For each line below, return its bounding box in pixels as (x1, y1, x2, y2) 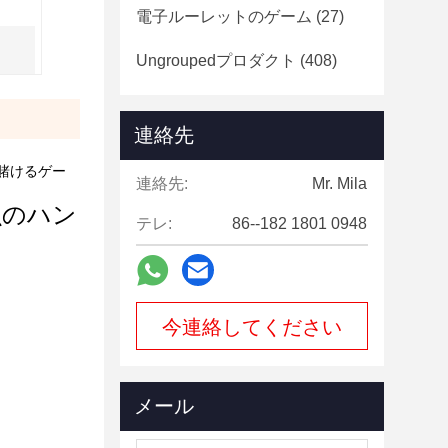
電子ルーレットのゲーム (136, 8, 312, 25)
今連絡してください (162, 316, 342, 338)
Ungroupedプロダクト (136, 52, 296, 69)
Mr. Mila (312, 175, 367, 192)
